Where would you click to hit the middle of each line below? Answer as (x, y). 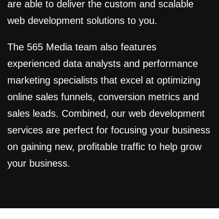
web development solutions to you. (82, 21)
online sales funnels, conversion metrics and (103, 97)
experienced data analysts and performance (103, 64)
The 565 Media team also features (82, 47)
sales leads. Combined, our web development (106, 114)
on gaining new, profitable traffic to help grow (104, 147)
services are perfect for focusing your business (109, 130)
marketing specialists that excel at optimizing (104, 80)
